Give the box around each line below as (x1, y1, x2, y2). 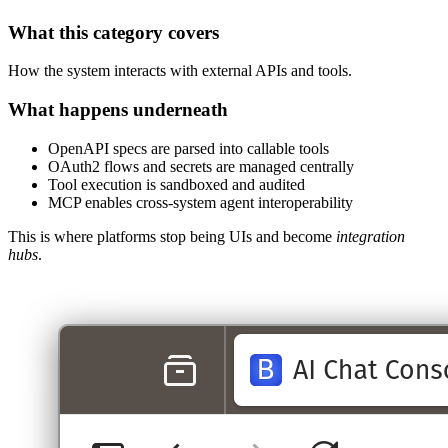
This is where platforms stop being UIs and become (8, 227, 336, 245)
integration (336, 227, 405, 245)
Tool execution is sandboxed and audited (48, 175, 305, 193)
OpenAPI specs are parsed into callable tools (48, 139, 329, 157)
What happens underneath (8, 99, 228, 121)
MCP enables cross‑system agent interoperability (48, 193, 353, 211)
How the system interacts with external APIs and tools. (8, 62, 352, 80)
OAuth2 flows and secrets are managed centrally (48, 157, 354, 175)
